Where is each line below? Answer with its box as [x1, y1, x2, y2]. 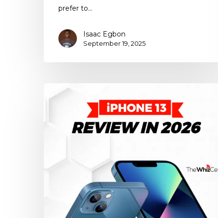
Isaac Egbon [83, 30, 126, 39]
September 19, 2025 [83, 39, 145, 48]
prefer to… [58, 4, 92, 13]
